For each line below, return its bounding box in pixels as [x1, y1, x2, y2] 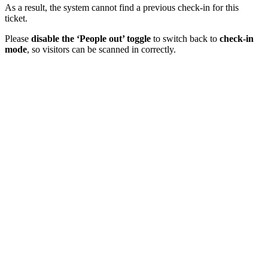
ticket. [5, 13, 28, 24]
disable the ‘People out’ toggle [31, 33, 151, 44]
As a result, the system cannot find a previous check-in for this [5, 2, 239, 13]
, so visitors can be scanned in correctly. [27, 44, 176, 55]
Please [5, 33, 31, 44]
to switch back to [151, 33, 220, 44]
